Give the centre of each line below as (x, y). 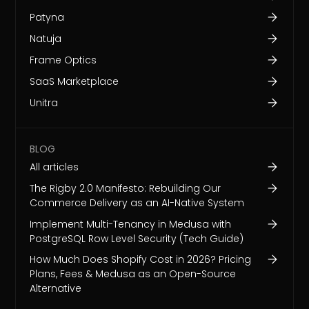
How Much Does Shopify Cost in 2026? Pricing (141, 260)
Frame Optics (63, 60)
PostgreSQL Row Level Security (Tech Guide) (137, 238)
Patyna (47, 18)
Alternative (56, 289)
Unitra (44, 102)
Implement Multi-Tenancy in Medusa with (131, 224)
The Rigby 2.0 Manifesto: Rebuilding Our (126, 188)
